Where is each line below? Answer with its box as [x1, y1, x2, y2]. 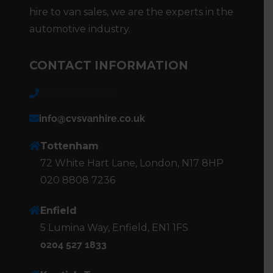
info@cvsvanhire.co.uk [39, 112, 145, 124]
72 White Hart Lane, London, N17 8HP [40, 157, 224, 169]
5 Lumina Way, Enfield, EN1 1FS [40, 221, 188, 233]
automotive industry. [29, 23, 130, 35]
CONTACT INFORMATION [29, 58, 188, 73]
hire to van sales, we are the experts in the [29, 5, 233, 18]
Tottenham [40, 140, 99, 152]
